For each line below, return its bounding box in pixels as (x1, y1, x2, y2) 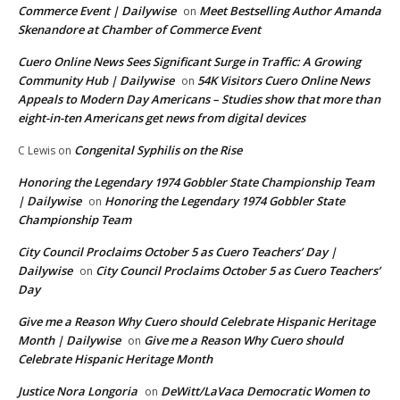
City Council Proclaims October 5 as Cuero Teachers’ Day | (18, 244, 337, 261)
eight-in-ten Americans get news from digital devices (18, 110, 305, 127)
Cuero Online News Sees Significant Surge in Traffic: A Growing (18, 54, 361, 71)
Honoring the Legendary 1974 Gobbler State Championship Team (18, 174, 374, 191)
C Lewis (18, 143, 55, 159)
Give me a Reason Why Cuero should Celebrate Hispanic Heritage (18, 313, 375, 330)
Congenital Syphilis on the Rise (74, 142, 242, 159)
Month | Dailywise (18, 332, 121, 349)
